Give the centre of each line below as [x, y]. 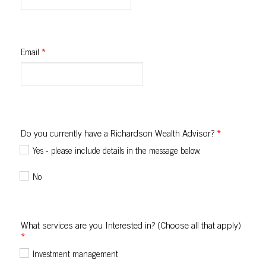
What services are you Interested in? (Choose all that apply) [131, 227]
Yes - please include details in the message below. [117, 152]
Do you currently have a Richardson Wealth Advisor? [119, 134]
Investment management [75, 255]
